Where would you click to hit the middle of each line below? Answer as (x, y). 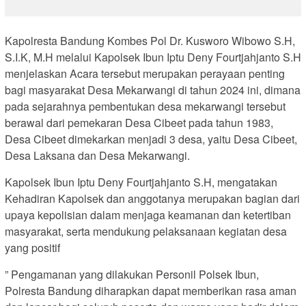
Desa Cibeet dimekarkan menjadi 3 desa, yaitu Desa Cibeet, (151, 139)
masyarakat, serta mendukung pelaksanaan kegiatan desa (146, 231)
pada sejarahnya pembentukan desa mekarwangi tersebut (145, 106)
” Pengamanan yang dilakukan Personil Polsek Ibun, (132, 274)
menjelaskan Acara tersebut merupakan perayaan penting (145, 73)
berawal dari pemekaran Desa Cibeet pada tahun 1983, (139, 122)
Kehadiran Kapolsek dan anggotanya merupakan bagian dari (152, 198)
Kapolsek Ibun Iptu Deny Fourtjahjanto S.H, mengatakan (141, 182)
